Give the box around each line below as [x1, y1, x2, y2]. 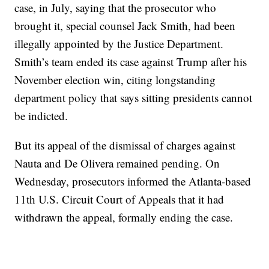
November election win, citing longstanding [14, 72, 216, 88]
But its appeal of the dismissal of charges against [14, 138, 236, 153]
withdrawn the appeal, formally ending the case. [14, 210, 234, 225]
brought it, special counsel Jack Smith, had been [14, 18, 236, 34]
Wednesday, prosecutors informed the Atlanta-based [14, 174, 252, 189]
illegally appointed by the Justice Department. [14, 36, 224, 52]
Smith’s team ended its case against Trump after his [14, 54, 247, 70]
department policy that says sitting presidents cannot [14, 90, 253, 106]
